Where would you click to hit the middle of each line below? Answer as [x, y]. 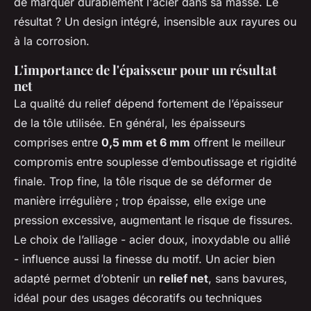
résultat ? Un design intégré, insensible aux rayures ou [155, 22]
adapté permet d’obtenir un [86, 279]
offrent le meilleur [238, 143]
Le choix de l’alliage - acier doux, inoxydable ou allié [152, 240]
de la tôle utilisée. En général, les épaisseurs [129, 123]
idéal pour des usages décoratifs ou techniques [138, 298]
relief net [184, 279]
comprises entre [58, 143]
